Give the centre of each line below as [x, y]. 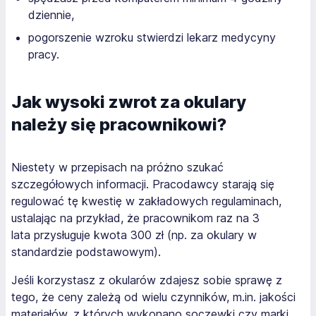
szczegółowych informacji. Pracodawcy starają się [143, 184]
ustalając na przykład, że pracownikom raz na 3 [135, 218]
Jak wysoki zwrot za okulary [129, 102]
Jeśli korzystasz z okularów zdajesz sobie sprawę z [147, 280]
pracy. [44, 54]
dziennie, [51, 15]
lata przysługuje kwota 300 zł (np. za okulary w [134, 235]
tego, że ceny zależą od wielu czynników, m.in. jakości [153, 297]
